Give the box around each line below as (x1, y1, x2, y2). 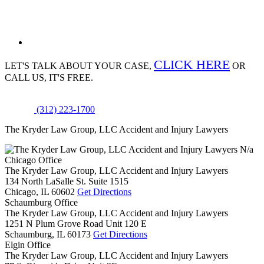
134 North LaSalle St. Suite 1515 (5, 176, 128, 186)
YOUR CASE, (93, 61, 154, 71)
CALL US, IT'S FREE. (5, 72, 93, 82)
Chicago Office (5, 155, 62, 165)
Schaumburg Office (5, 197, 78, 207)
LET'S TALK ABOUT (5, 61, 93, 71)
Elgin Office (5, 240, 51, 250)
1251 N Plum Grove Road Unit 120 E (5, 219, 147, 229)
